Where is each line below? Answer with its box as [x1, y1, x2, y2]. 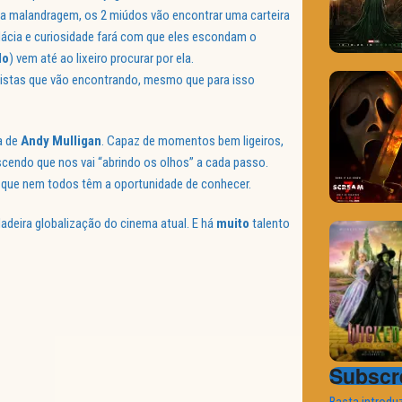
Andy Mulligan [21, 133, 101, 150]
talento [252, 215, 290, 232]
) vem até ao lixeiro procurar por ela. [9, 50, 194, 67]
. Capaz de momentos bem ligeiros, [101, 133, 284, 150]
